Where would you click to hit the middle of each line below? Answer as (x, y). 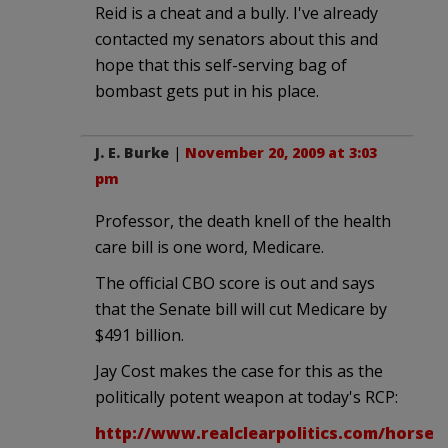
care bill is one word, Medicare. (209, 246)
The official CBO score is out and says (235, 282)
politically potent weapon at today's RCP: (246, 396)
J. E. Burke (132, 152)
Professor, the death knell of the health (243, 220)
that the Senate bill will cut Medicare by (241, 308)
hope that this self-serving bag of (221, 64)
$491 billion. (139, 334)
